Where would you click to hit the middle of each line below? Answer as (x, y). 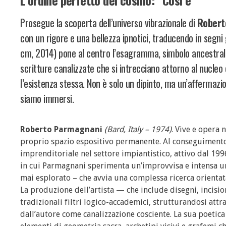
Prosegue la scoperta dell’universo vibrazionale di (109, 22)
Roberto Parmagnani (61, 129)
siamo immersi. (47, 98)
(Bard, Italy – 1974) (138, 129)
